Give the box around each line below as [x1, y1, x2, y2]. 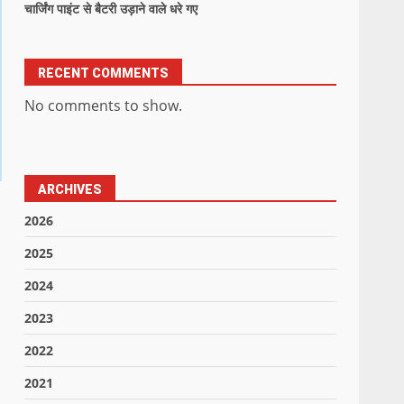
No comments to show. [24, 96, 183, 115]
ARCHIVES [38, 182, 103, 197]
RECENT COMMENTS [38, 66, 170, 80]
